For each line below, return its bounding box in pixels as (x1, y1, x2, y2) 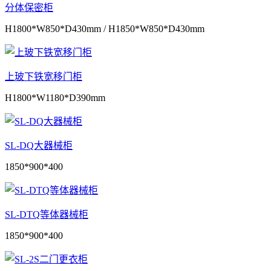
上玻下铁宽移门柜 (5, 71, 82, 82)
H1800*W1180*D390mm (5, 92, 105, 103)
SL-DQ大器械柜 (5, 140, 73, 151)
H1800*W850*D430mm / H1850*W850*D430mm (5, 23, 204, 34)
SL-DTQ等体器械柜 (5, 209, 88, 220)
